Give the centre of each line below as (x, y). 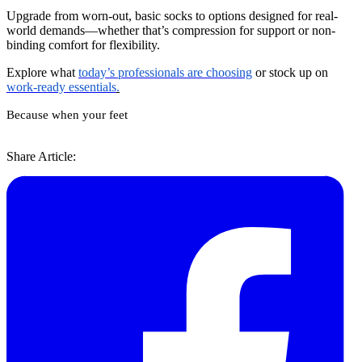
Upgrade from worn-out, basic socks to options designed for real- (172, 15)
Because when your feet (67, 114)
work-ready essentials (61, 86)
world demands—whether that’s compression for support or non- (171, 30)
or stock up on (290, 72)
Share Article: (41, 156)
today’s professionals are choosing (165, 72)
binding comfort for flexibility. (83, 44)
